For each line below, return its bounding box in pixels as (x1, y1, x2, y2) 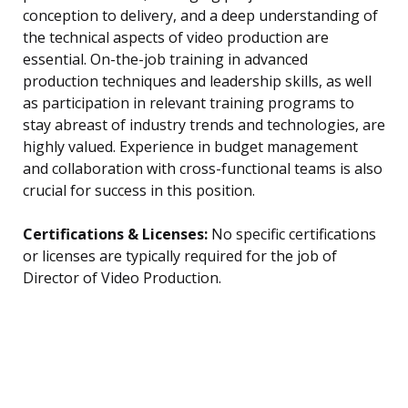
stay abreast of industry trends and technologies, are (23, 115, 385, 136)
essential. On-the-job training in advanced (23, 49, 308, 70)
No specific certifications (208, 224, 376, 245)
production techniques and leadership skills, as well (23, 71, 372, 92)
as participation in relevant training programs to (23, 93, 354, 114)
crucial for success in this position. (23, 180, 255, 201)
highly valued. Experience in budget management (23, 137, 358, 158)
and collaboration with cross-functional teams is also (23, 158, 382, 179)
